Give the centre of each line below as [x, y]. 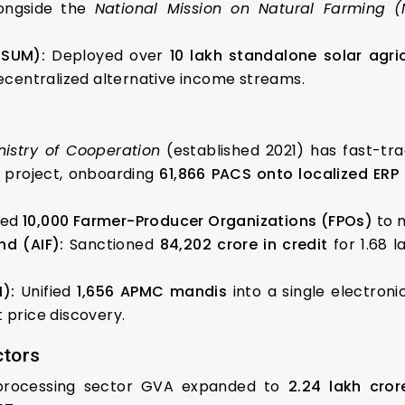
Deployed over [108, 55]
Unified [46, 291]
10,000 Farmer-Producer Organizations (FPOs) [198, 221]
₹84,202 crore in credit [244, 244]
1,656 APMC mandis [152, 291]
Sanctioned [112, 244]
